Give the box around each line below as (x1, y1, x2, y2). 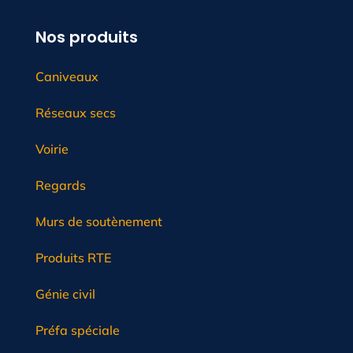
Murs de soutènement (35, 214, 162, 230)
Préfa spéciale (35, 322, 120, 339)
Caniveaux (35, 69, 98, 85)
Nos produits (35, 26, 138, 49)
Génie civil (35, 286, 95, 303)
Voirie (35, 141, 69, 158)
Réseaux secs (35, 105, 116, 121)
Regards (35, 177, 86, 194)
